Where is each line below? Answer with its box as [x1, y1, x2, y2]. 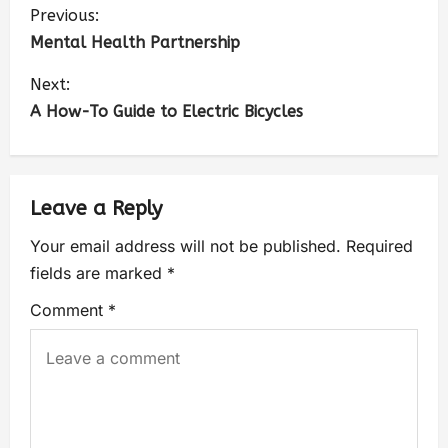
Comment [30, 300, 108, 321]
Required [346, 236, 413, 257]
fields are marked [30, 263, 167, 284]
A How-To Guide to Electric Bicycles [30, 102, 303, 122]
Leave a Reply [30, 197, 162, 221]
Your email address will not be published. [30, 236, 341, 257]
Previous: [30, 6, 99, 26]
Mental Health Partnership [30, 33, 240, 53]
